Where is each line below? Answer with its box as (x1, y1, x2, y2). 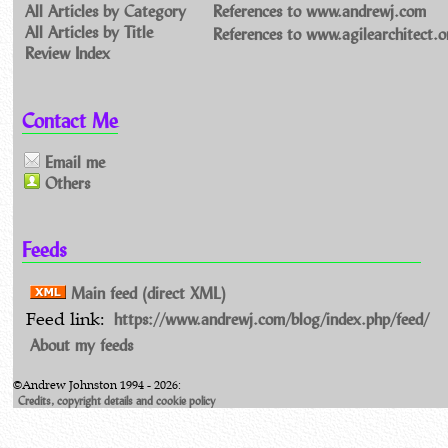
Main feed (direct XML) (65, 282, 226, 304)
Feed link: (26, 309, 111, 331)
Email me (39, 151, 105, 173)
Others (39, 171, 90, 193)
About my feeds (29, 334, 133, 356)
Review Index (25, 42, 111, 64)
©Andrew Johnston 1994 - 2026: (13, 375, 182, 392)
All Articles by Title (25, 20, 154, 42)
